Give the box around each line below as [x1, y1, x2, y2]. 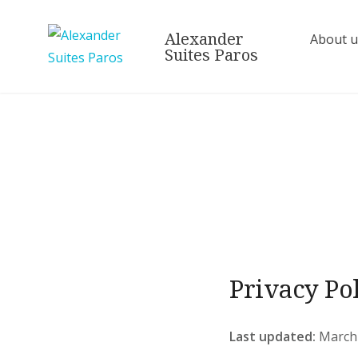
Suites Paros [165, 44, 259, 66]
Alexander [165, 28, 245, 50]
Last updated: [229, 328, 316, 345]
